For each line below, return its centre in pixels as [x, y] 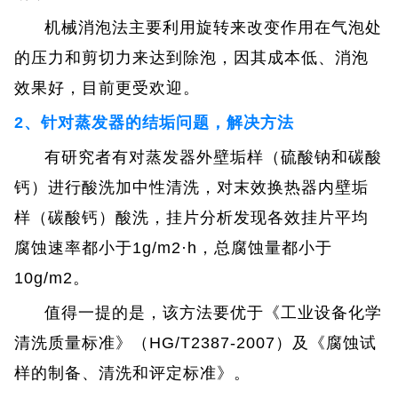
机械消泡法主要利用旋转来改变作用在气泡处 [214, 27]
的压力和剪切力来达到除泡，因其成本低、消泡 [192, 57]
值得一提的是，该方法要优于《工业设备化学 [214, 312]
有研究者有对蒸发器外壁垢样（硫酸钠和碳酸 [214, 157]
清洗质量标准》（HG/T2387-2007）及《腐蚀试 [196, 342]
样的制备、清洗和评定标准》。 [133, 373]
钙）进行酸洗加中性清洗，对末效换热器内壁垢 [192, 187]
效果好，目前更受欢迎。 [107, 88]
